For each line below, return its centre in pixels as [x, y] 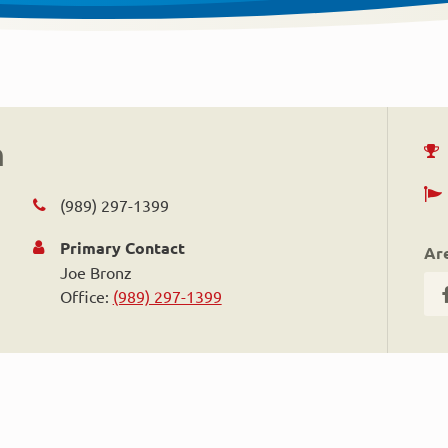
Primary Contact [122, 247]
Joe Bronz [95, 272]
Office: [86, 296]
